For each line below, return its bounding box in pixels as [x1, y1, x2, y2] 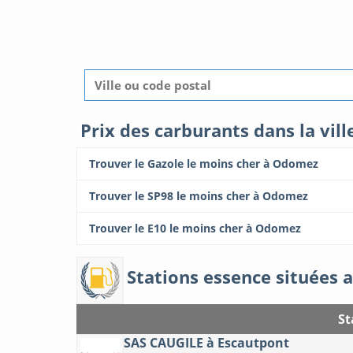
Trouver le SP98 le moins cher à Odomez [89, 188, 308, 204]
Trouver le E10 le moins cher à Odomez [89, 221, 301, 236]
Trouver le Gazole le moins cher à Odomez [89, 156, 318, 172]
